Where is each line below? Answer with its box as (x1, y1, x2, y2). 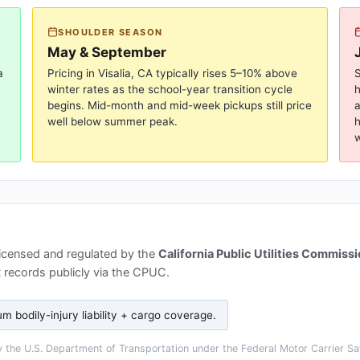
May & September (47, 43, 167, 60)
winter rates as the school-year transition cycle (47, 82, 293, 96)
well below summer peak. (47, 114, 178, 128)
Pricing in (47, 66, 99, 80)
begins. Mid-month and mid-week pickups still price (47, 98, 313, 112)
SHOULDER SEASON (58, 26, 163, 38)
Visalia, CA (98, 66, 153, 80)
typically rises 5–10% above (153, 66, 298, 80)
